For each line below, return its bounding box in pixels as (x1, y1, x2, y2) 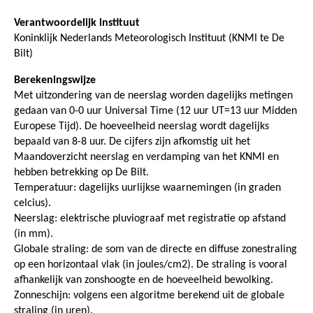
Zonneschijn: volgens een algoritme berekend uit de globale (14, 289, 284, 301)
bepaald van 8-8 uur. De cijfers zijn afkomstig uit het (14, 136, 250, 147)
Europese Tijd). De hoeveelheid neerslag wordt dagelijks (14, 120, 269, 132)
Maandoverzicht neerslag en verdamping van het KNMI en (14, 151, 279, 163)
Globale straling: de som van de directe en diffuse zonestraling (14, 243, 297, 255)
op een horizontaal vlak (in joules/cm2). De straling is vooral (14, 259, 287, 270)
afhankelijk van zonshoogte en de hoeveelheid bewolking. (14, 274, 273, 286)
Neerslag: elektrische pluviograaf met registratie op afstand (14, 212, 286, 224)
